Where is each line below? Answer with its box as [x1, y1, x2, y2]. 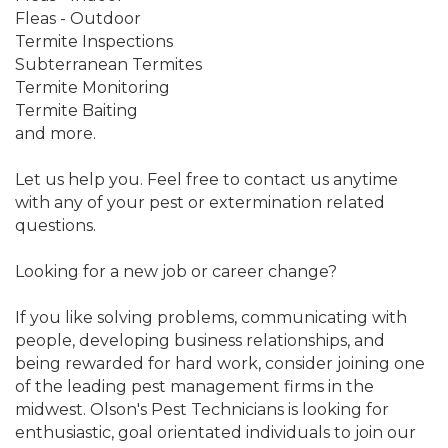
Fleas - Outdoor [15, 9, 141, 29]
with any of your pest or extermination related [15, 193, 385, 213]
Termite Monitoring [15, 78, 170, 98]
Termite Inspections [15, 32, 173, 52]
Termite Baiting [15, 101, 138, 121]
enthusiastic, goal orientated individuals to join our [15, 423, 416, 443]
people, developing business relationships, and [15, 331, 385, 351]
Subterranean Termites [15, 55, 202, 75]
